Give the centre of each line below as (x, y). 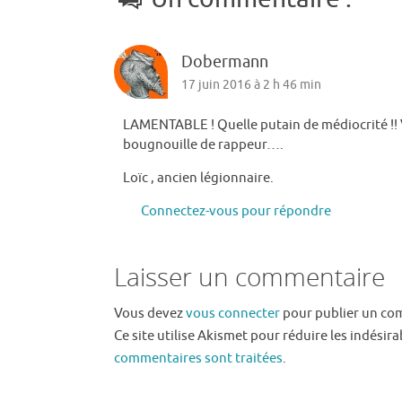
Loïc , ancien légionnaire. (198, 179)
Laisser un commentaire (249, 276)
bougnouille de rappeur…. (203, 145)
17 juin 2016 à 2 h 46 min (251, 85)
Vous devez (150, 313)
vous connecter (233, 313)
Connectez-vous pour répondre (236, 212)
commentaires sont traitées (198, 358)
